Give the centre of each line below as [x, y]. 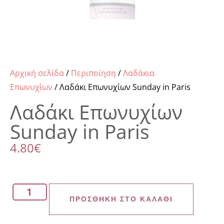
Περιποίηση [93, 73]
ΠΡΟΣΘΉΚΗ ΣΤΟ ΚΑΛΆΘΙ [121, 199]
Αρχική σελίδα [37, 73]
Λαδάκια [139, 73]
